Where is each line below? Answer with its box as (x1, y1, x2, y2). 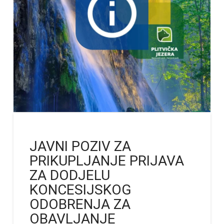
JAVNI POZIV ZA (29, 137, 131, 154)
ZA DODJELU (29, 166, 110, 183)
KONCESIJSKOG (29, 181, 132, 198)
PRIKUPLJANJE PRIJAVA (29, 152, 184, 169)
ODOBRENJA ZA (29, 195, 131, 212)
